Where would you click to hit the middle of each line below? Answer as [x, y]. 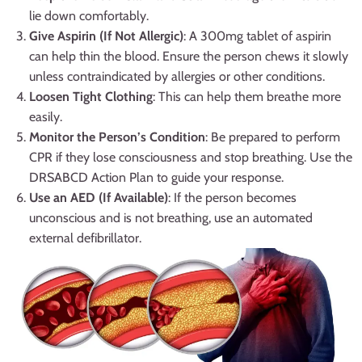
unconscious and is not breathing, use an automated [171, 218]
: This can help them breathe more [247, 97]
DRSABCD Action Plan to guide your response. [156, 178]
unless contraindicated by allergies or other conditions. [177, 77]
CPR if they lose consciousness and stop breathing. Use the [191, 158]
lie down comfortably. [89, 16]
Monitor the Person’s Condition [117, 137]
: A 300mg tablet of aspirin [257, 36]
